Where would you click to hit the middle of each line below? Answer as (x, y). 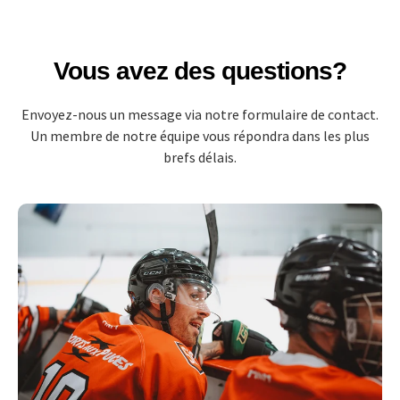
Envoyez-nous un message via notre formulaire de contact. (200, 115)
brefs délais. (200, 158)
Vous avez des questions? (200, 71)
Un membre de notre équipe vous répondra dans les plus (200, 136)
